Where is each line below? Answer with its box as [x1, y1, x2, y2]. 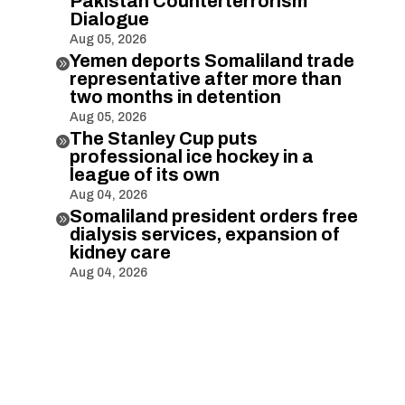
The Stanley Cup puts [69, 127, 258, 148]
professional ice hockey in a [69, 146, 314, 166]
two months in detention [69, 86, 281, 107]
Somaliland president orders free [69, 205, 358, 226]
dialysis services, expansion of [69, 223, 340, 244]
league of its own [69, 164, 220, 184]
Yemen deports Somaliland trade [69, 50, 354, 71]
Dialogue [69, 8, 149, 29]
